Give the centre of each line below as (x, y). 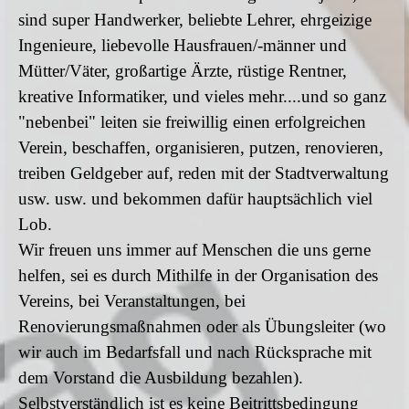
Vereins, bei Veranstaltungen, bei (132, 301)
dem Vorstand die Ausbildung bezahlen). (161, 378)
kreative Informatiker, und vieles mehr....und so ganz (202, 96)
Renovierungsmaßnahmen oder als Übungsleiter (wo (202, 326)
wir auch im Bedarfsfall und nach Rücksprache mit (195, 352)
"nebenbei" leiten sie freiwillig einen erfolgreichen (192, 122)
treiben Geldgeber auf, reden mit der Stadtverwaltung (204, 173)
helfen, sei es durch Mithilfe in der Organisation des (198, 275)
